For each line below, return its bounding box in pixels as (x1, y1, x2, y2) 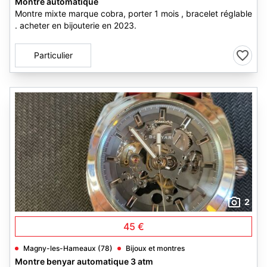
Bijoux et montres (126, 244, 185, 253)
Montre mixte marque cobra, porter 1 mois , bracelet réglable (15, 8, 252, 18)
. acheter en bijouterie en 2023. (15, 20, 136, 30)
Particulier (33, 50, 73, 60)
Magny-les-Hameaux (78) (23, 244, 113, 253)
